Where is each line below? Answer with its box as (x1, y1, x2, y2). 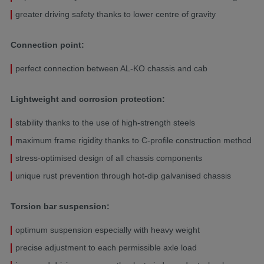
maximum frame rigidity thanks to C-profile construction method (15, 135, 252, 145)
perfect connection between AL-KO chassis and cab (15, 63, 207, 73)
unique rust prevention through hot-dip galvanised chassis (15, 170, 231, 180)
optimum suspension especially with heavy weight (15, 225, 200, 235)
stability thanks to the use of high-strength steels (15, 117, 195, 127)
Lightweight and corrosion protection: (11, 94, 165, 104)
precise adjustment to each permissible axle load (15, 242, 197, 252)
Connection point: (11, 39, 84, 49)
